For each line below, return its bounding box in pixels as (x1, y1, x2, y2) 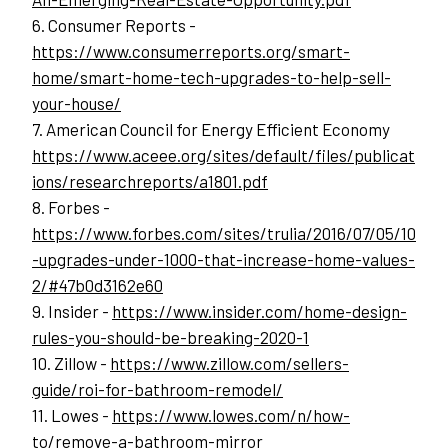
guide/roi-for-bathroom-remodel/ (32, 379, 283, 400)
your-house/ (32, 93, 121, 114)
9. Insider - (32, 301, 112, 322)
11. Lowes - (32, 405, 112, 426)
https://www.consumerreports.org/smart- (32, 41, 350, 62)
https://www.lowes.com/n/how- (112, 405, 350, 426)
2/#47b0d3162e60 (32, 275, 163, 296)
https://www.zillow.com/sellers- (110, 353, 349, 374)
